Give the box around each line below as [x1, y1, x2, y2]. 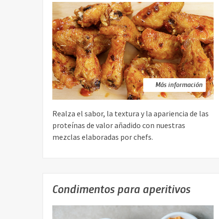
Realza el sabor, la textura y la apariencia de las [52, 109, 209, 119]
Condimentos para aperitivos [52, 180, 191, 197]
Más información [155, 80, 203, 89]
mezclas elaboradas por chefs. [52, 132, 153, 142]
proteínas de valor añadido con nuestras [52, 120, 185, 131]
